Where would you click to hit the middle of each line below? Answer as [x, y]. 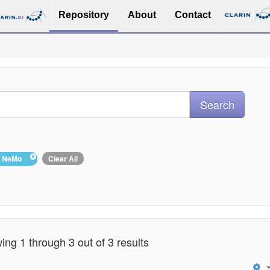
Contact [193, 15]
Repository [84, 15]
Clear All [63, 159]
